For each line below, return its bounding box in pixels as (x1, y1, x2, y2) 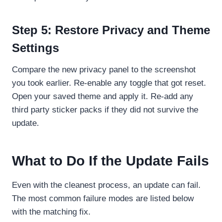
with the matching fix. (12, 207, 91, 217)
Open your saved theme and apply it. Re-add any (12, 91, 193, 101)
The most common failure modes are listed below (12, 193, 194, 203)
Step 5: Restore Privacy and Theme (12, 23, 210, 37)
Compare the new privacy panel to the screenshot (12, 64, 196, 74)
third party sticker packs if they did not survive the (12, 105, 198, 114)
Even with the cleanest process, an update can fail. (12, 180, 201, 190)
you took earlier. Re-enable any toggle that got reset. (12, 78, 206, 88)
